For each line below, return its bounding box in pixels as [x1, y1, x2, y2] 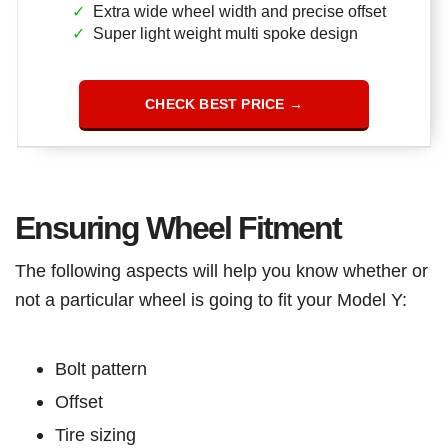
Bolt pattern [55, 357, 152, 379]
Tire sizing [55, 423, 136, 445]
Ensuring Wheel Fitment [15, 209, 348, 246]
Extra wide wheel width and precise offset [93, 2, 386, 20]
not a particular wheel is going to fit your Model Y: [15, 288, 412, 310]
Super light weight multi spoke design [93, 24, 358, 42]
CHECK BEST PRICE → [145, 95, 303, 112]
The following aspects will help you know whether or [15, 259, 428, 281]
